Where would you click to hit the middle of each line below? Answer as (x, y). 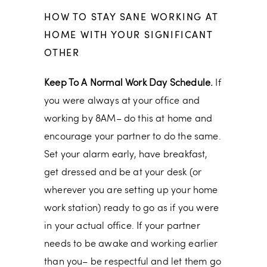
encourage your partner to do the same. (133, 137)
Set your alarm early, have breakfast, (126, 155)
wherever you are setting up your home (131, 191)
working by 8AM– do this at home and (128, 119)
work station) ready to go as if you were (132, 209)
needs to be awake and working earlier (131, 245)
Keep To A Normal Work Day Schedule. (130, 84)
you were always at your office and (122, 102)
